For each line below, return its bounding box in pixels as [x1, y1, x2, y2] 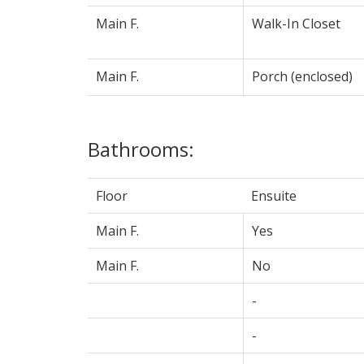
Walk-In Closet [251, 14, 340, 32]
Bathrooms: [87, 135, 194, 162]
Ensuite [250, 186, 297, 205]
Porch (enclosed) [251, 67, 353, 85]
